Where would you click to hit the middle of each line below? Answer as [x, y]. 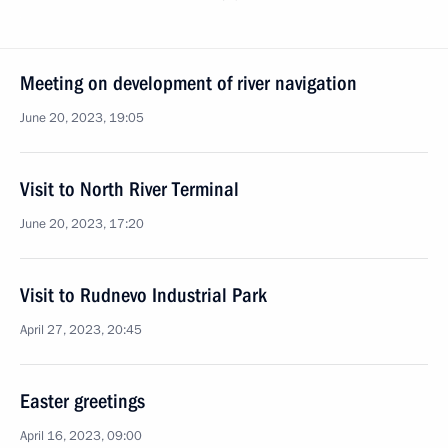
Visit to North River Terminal [129, 189]
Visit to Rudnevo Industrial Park [143, 295]
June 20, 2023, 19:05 [82, 118]
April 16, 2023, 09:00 [81, 436]
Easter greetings [82, 401]
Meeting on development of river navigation [188, 83]
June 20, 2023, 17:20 [82, 224]
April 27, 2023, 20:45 [81, 330]
